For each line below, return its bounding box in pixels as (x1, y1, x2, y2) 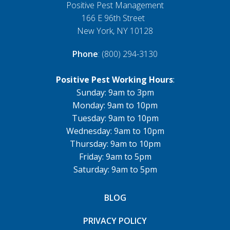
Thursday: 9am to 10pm (69, 138, 161, 149)
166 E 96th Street (81, 12, 149, 24)
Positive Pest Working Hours (55, 73, 173, 85)
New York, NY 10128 (77, 25, 153, 36)
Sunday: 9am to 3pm (76, 86, 154, 98)
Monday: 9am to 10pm (72, 99, 158, 111)
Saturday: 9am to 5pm (73, 163, 157, 175)
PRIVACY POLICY (83, 215, 147, 226)
